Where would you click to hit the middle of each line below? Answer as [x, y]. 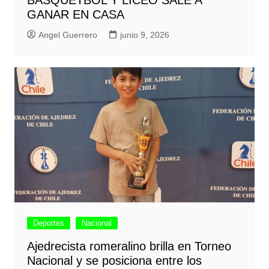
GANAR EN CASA [75, 15]
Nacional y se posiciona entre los [114, 261]
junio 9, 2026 [144, 35]
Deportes [48, 223]
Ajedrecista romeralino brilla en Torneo [129, 246]
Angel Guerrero [68, 35]
